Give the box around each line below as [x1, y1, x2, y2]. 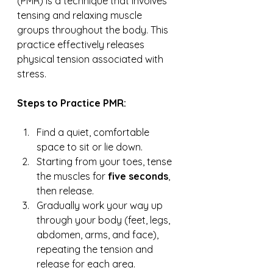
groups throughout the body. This [17, 24, 171, 36]
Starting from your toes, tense [37, 155, 174, 168]
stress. [17, 68, 46, 80]
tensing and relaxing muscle [17, 9, 144, 21]
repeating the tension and [37, 243, 155, 255]
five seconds [108, 170, 168, 182]
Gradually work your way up [37, 199, 165, 211]
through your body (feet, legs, [37, 214, 172, 226]
